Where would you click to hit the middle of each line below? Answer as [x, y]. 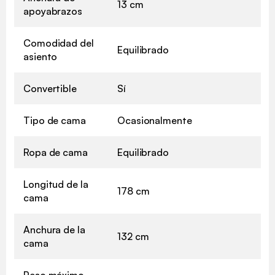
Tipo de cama [55, 120]
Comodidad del [59, 43]
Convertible [50, 88]
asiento [41, 56]
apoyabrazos [53, 11]
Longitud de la [56, 184]
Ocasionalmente [155, 120]
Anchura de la [54, 229]
